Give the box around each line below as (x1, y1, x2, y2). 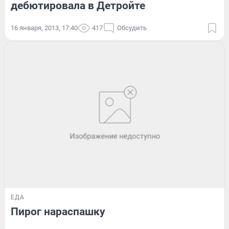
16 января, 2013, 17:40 (11, 24, 78, 32)
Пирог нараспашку (11, 205, 105, 218)
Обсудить (117, 24, 147, 32)
